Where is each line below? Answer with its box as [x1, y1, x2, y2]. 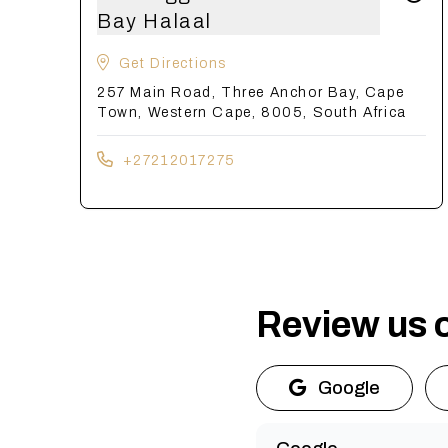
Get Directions [118, 56, 228, 71]
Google [318, 378, 380, 398]
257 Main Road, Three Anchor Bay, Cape [97, 85, 405, 100]
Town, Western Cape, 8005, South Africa [97, 105, 407, 120]
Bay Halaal [97, 10, 212, 32]
